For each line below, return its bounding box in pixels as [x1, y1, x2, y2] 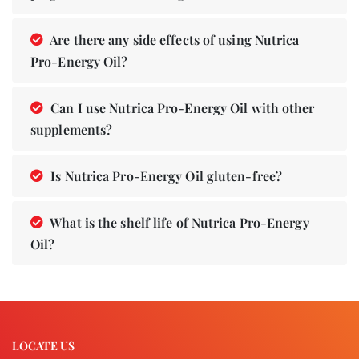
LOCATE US [12, 337, 75, 353]
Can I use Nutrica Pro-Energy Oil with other [47, 99, 315, 116]
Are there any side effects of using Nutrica [47, 30, 300, 48]
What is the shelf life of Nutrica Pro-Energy [47, 213, 309, 231]
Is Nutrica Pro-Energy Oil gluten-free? [47, 167, 283, 184]
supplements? [30, 120, 113, 138]
